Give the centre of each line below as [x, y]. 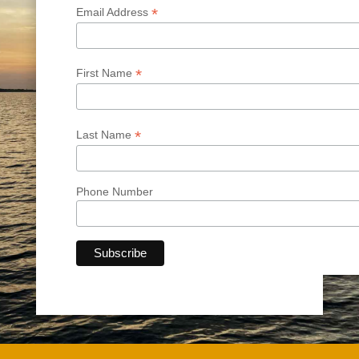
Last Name [105, 135]
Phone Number [114, 192]
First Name [105, 73]
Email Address [113, 12]
